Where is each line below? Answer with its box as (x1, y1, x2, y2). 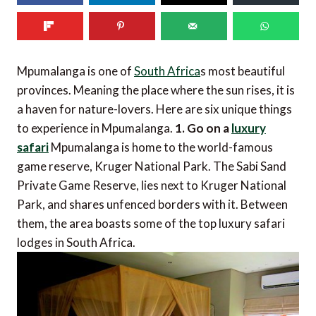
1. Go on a (175, 121, 231, 136)
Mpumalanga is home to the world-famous (49, 140, 273, 155)
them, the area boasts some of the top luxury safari (17, 216, 285, 231)
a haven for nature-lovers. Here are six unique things (17, 102, 292, 117)
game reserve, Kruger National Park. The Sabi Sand (17, 159, 286, 174)
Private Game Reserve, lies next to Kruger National (17, 178, 286, 193)
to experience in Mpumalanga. (17, 121, 175, 136)
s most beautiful (200, 63, 285, 79)
